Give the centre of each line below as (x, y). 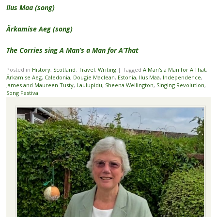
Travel (86, 70)
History (41, 70)
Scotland (64, 70)
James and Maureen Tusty (40, 85)
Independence (182, 77)
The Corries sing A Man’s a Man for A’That (72, 50)
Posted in (19, 70)
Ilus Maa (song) (30, 8)
